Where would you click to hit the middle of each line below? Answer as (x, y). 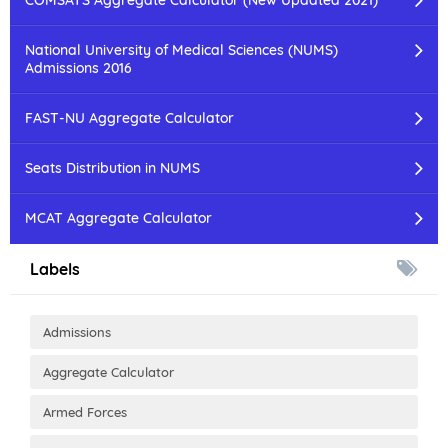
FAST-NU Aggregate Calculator (129, 117)
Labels (55, 268)
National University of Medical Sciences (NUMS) (181, 49)
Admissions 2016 (78, 67)
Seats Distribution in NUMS (112, 167)
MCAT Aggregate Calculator (118, 217)
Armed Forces (85, 411)
